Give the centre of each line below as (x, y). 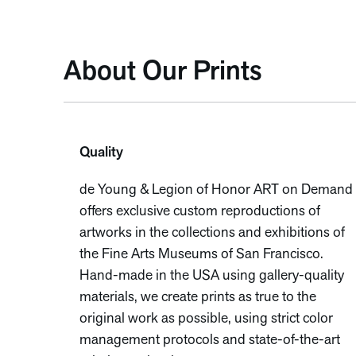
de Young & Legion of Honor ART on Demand (216, 190)
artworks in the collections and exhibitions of (212, 233)
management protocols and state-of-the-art (210, 341)
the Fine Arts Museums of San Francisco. (201, 255)
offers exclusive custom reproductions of (200, 212)
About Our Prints (163, 73)
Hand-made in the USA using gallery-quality (212, 276)
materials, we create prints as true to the (198, 298)
